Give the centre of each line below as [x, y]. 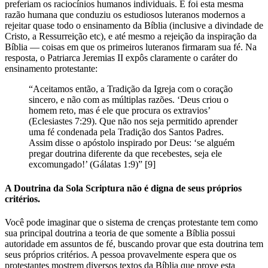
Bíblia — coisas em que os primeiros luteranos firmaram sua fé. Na [131, 47]
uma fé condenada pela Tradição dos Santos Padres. [126, 132]
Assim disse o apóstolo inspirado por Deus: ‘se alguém [132, 143]
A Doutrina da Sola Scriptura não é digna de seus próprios [123, 188]
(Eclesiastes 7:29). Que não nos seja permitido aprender [133, 121]
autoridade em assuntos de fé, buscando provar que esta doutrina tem [134, 243]
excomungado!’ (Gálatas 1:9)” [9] [92, 165]
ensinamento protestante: [51, 69]
